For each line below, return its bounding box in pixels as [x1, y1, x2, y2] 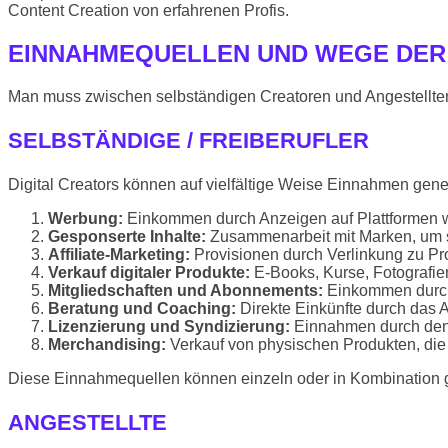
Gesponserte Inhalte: [48, 227, 206, 245]
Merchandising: [48, 335, 166, 353]
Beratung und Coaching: [48, 299, 236, 317]
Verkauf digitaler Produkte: [48, 263, 250, 281]
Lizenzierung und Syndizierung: [48, 317, 290, 335]
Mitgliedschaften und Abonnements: [48, 281, 323, 299]
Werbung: [48, 209, 123, 227]
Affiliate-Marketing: [48, 245, 190, 263]
